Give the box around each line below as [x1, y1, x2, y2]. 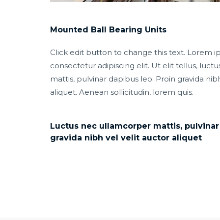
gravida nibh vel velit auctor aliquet [50, 133, 202, 142]
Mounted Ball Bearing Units [50, 25, 166, 34]
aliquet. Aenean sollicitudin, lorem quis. [50, 87, 193, 97]
